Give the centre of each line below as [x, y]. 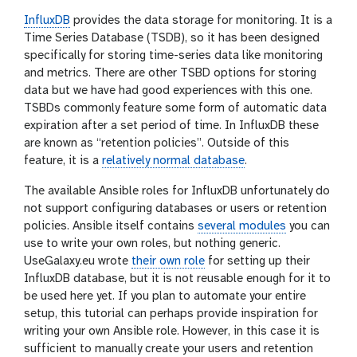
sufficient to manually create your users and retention [169, 349]
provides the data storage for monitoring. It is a [201, 20]
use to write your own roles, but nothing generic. [152, 243]
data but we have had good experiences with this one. [168, 90]
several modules [242, 226]
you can [308, 226]
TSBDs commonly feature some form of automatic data [175, 108]
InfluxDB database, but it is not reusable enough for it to [177, 279]
